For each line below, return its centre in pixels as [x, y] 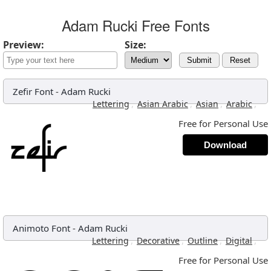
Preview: [24, 45]
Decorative [158, 240]
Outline [203, 240]
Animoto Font [41, 228]
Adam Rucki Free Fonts [135, 25]
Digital [239, 240]
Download [225, 145]
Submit [199, 60]
